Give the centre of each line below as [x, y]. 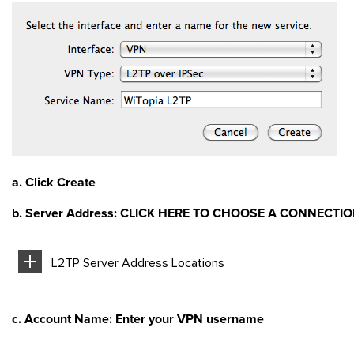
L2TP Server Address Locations [138, 263]
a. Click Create [54, 183]
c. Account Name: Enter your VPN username [138, 319]
